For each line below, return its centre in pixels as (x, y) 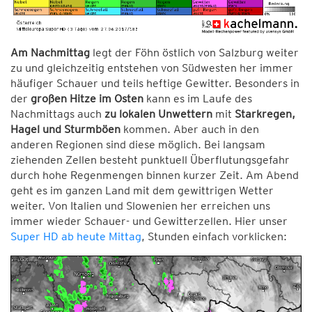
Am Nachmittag (50, 52)
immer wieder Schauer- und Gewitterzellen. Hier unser (149, 221)
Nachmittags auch (57, 114)
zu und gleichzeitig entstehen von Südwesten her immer (152, 68)
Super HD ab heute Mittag (76, 236)
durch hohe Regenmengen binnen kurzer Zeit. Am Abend (155, 175)
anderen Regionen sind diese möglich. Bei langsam (138, 144)
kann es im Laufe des (198, 98)
